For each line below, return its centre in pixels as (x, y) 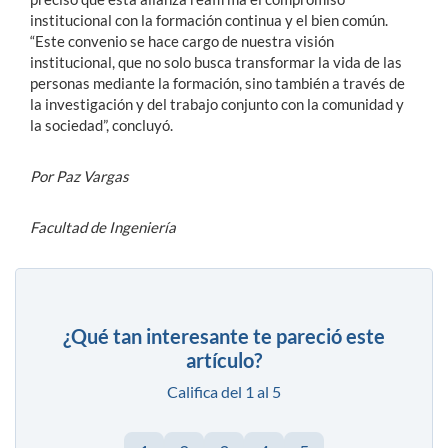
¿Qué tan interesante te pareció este (224, 336)
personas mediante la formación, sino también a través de (217, 83)
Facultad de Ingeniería (103, 227)
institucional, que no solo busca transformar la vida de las (216, 62)
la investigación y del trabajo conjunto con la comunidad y (217, 104)
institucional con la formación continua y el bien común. (209, 20)
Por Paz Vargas (79, 176)
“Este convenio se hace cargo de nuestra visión (182, 41)
